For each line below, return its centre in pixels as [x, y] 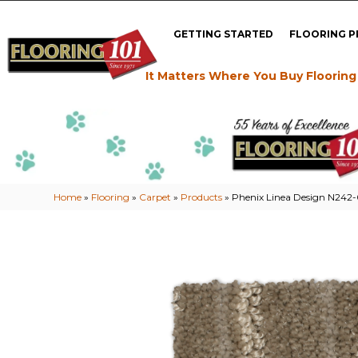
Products [202, 197]
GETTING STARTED [224, 34]
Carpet [155, 197]
